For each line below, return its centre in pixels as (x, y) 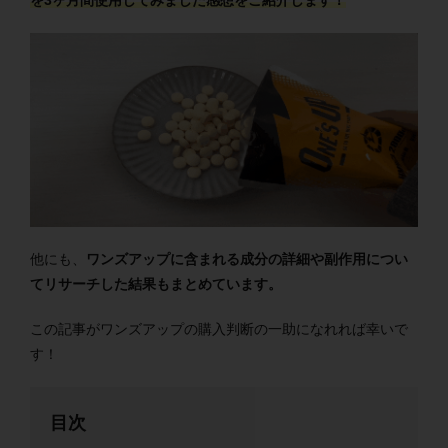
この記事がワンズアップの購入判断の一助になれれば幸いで (219, 329)
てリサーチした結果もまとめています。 (156, 284)
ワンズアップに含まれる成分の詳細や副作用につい (247, 259)
